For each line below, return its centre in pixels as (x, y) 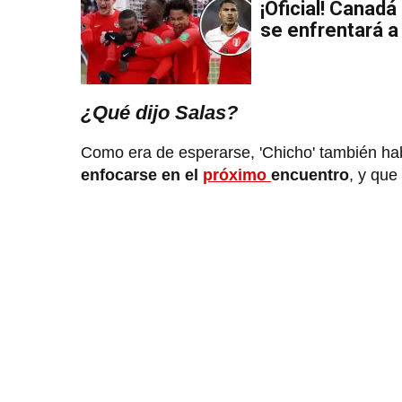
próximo (237, 175)
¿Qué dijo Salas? (159, 112)
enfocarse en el (142, 175)
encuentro (310, 175)
